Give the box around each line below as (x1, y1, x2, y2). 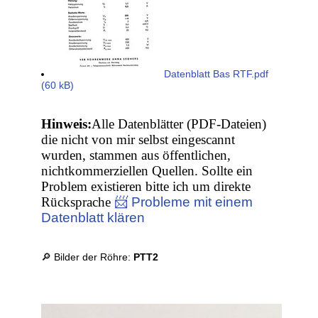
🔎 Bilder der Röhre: (41, 251, 134, 263)
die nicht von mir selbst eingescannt (41, 132, 236, 148)
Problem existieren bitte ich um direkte (41, 179, 251, 194)
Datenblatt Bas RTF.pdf (161, 68, 269, 80)
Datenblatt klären (41, 210, 146, 226)
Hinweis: (41, 116, 92, 132)
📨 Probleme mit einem (114, 194, 253, 210)
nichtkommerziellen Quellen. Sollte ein (41, 163, 253, 179)
